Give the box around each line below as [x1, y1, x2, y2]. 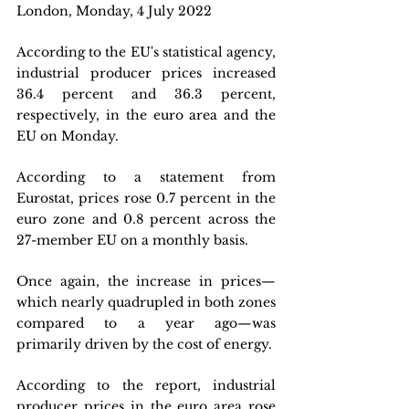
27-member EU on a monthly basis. [16, 232, 248, 248]
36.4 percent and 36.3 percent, [16, 86, 276, 102]
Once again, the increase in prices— [16, 273, 276, 289]
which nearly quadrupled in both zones [16, 294, 276, 310]
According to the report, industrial [16, 377, 276, 393]
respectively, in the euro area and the [16, 107, 276, 123]
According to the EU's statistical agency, [16, 44, 276, 60]
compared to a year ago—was [16, 315, 276, 331]
